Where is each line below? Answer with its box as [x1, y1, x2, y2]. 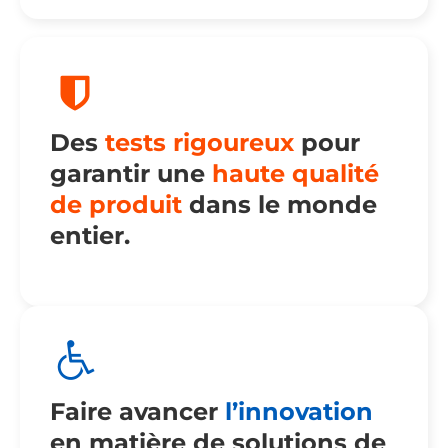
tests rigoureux [105, 128, 294, 158]
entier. [50, 221, 130, 251]
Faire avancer [50, 397, 225, 427]
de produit [50, 190, 182, 220]
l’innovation [225, 397, 373, 427]
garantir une [50, 159, 212, 189]
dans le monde [182, 190, 377, 220]
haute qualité [212, 159, 379, 189]
